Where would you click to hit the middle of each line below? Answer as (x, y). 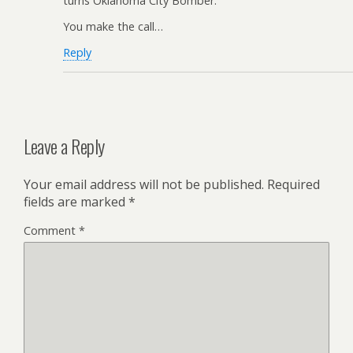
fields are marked (76, 201)
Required (294, 184)
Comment (51, 230)
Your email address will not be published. (144, 184)
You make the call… (113, 26)
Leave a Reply (64, 145)
